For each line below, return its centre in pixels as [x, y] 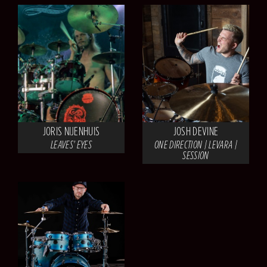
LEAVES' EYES [71, 145]
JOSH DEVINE [196, 131]
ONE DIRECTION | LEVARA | [196, 145]
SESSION [196, 156]
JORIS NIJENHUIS [71, 131]
